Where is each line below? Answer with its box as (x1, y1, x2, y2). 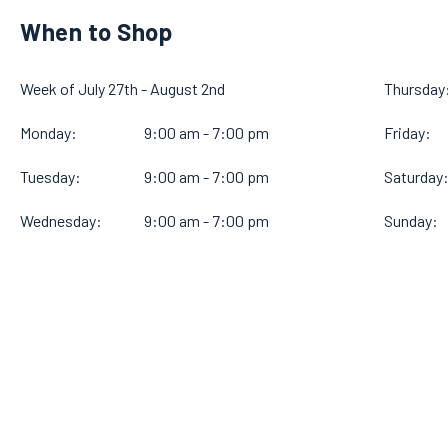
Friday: (383, 123, 431, 143)
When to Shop (20, 17, 172, 47)
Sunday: (383, 211, 438, 231)
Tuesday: (20, 167, 81, 187)
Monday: (20, 123, 77, 143)
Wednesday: (20, 211, 102, 231)
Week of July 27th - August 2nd (20, 79, 225, 99)
